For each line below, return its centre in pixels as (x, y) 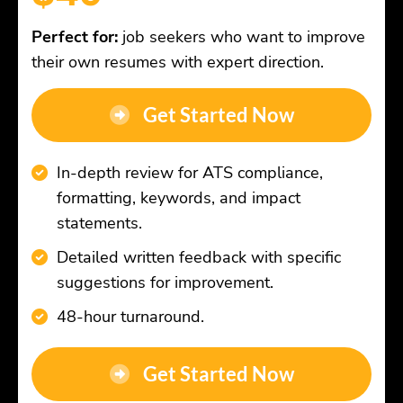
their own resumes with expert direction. (178, 63)
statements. (99, 224)
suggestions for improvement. (165, 283)
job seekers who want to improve (242, 37)
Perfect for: (75, 37)
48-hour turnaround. (130, 317)
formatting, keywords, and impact (179, 198)
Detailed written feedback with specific (199, 258)
